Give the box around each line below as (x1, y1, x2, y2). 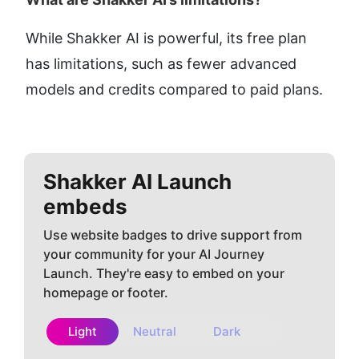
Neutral (133, 324, 176, 340)
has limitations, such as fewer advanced (26, 55, 296, 73)
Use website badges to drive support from (43, 227, 302, 244)
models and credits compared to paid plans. (26, 81, 323, 99)
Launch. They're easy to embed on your (43, 265, 284, 282)
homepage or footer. (43, 284, 168, 301)
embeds (43, 194, 127, 220)
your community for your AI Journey (43, 246, 264, 263)
